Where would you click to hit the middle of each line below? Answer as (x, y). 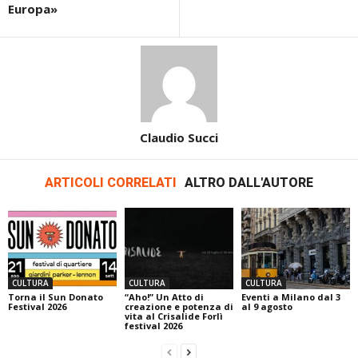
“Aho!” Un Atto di (164, 297)
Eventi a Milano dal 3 (290, 297)
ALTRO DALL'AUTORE (249, 183)
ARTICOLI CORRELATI (111, 183)
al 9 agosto (267, 307)
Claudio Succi (179, 138)
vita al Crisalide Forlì (173, 316)
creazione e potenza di (179, 307)
